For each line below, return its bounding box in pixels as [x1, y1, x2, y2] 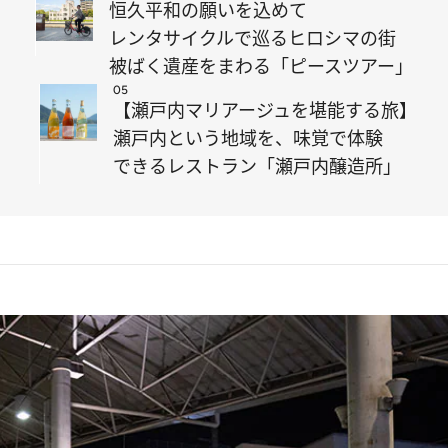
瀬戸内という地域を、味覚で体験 [113, 126, 383, 150]
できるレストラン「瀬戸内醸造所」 [113, 154, 401, 178]
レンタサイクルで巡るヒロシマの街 [109, 26, 396, 50]
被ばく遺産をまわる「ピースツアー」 [109, 54, 413, 78]
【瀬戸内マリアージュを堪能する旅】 [113, 98, 417, 122]
